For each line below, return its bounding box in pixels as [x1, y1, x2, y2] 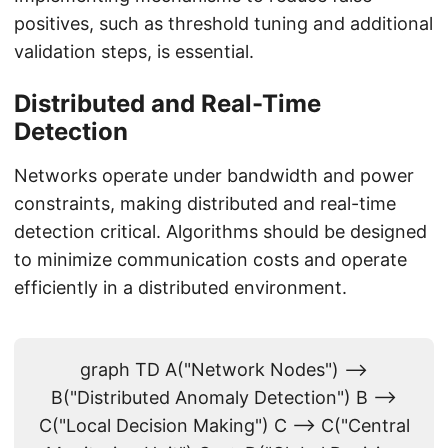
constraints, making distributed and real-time [14, 193, 396, 215]
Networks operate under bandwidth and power [14, 165, 414, 187]
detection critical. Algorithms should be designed [14, 221, 427, 243]
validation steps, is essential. [14, 41, 254, 63]
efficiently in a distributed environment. [14, 277, 347, 299]
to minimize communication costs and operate [14, 249, 407, 271]
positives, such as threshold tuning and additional [14, 13, 433, 35]
